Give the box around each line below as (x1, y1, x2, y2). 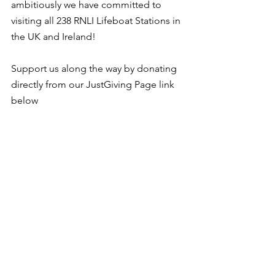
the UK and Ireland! (11, 31, 96, 43)
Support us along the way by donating (11, 63, 179, 75)
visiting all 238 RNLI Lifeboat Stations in (11, 15, 183, 27)
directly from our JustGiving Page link (11, 79, 177, 91)
